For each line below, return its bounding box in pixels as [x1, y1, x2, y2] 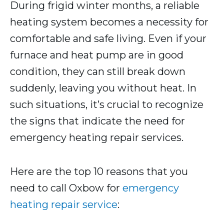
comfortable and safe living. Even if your [10, 32, 206, 45]
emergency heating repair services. [10, 131, 183, 144]
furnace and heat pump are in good [10, 49, 183, 61]
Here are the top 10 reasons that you [10, 165, 188, 178]
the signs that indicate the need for [10, 115, 185, 127]
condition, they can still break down [10, 65, 185, 78]
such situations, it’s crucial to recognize [10, 98, 203, 111]
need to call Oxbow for [10, 182, 122, 194]
